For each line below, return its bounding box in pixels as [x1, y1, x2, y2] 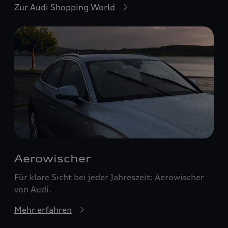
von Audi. [14, 184, 51, 195]
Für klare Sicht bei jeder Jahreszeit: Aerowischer [14, 172, 204, 183]
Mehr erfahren [14, 205, 72, 215]
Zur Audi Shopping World [14, 2, 115, 12]
